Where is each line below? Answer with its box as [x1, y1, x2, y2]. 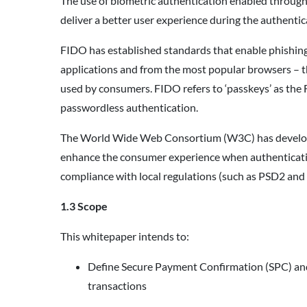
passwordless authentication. [60, 101, 200, 114]
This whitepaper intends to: [60, 230, 191, 243]
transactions [88, 279, 149, 293]
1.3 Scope [60, 199, 110, 213]
